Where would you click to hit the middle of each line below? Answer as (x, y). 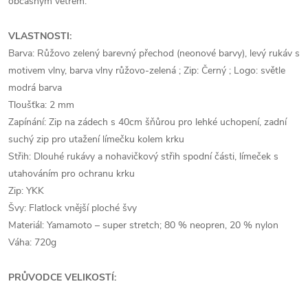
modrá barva (35, 87)
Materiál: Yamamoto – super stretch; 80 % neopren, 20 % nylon (143, 225)
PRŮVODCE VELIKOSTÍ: (62, 277)
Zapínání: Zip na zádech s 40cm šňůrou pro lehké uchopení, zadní (147, 122)
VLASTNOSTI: (40, 36)
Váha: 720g (32, 242)
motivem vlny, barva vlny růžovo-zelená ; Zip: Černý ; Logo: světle (147, 70)
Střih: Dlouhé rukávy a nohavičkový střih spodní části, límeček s (143, 156)
